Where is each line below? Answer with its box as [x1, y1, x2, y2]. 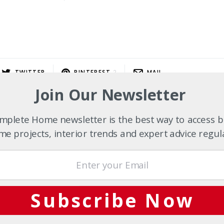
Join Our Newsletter [35, 83, 186, 105]
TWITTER [14, 69, 45, 76]
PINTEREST [74, 69, 111, 76]
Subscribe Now [30, 187, 194, 212]
